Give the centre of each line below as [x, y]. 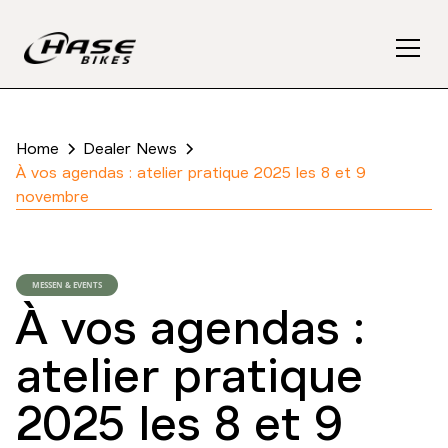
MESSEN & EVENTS [67, 284]
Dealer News [130, 149]
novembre [52, 197]
